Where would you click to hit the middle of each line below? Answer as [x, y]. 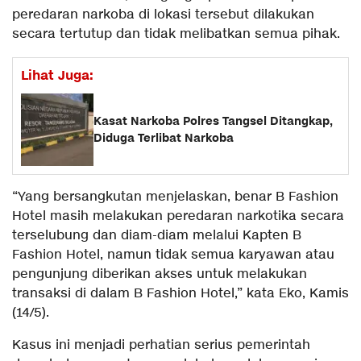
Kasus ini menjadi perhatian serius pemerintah [161, 346]
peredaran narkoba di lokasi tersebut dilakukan [163, 15]
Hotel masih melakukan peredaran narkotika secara [178, 217]
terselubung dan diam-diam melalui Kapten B [157, 236]
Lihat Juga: [57, 76]
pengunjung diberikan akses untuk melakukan [160, 275]
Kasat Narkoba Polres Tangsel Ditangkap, [213, 122]
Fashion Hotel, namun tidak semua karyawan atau [173, 255]
